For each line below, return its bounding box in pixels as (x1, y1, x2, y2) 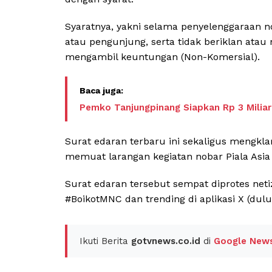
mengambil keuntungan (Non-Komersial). (65, 51, 260, 63)
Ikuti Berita (80, 236, 131, 247)
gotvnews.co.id (131, 236, 200, 247)
